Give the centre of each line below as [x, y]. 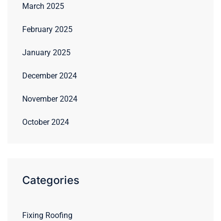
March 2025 [43, 6]
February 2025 [47, 29]
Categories [51, 180]
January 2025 [46, 52]
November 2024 [50, 99]
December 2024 [50, 75]
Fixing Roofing [47, 215]
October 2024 [46, 122]
